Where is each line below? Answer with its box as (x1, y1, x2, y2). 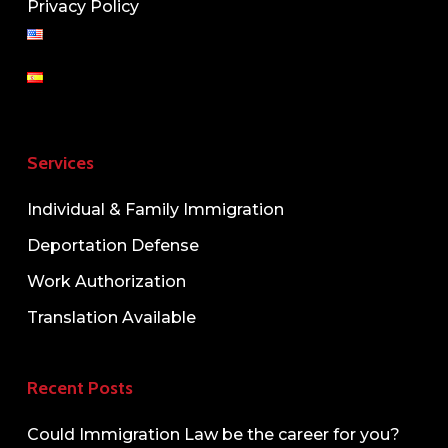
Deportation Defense (26, 236, 199, 255)
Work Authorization (26, 272, 186, 291)
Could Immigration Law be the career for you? (26, 425, 400, 444)
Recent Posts (26, 377, 133, 399)
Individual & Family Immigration (26, 200, 284, 219)
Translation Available (26, 308, 196, 327)
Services (26, 152, 94, 174)
